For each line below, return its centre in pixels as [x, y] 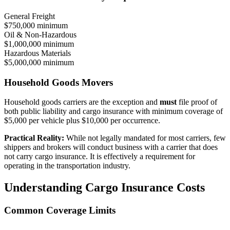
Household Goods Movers [59, 82]
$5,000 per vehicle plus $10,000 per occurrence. [82, 121]
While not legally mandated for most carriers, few [145, 138]
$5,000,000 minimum [39, 62]
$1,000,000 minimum [39, 44]
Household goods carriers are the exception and [81, 102]
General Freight [30, 16]
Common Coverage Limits [60, 210]
